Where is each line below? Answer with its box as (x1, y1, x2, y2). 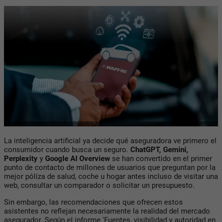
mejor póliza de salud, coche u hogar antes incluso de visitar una (4, 171, 218, 181)
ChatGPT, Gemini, (130, 145, 188, 154)
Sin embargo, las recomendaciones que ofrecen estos (4, 197, 183, 207)
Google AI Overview (45, 154, 110, 163)
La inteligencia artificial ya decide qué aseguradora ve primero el (4, 136, 217, 145)
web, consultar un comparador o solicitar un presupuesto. (4, 180, 195, 190)
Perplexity (4, 154, 38, 163)
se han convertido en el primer (110, 154, 212, 163)
